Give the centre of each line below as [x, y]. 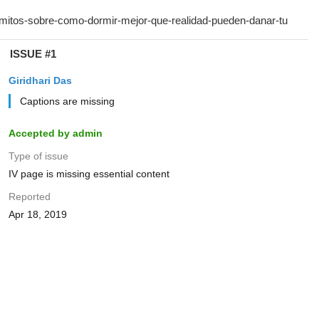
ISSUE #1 [33, 54]
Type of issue [38, 156]
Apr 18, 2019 [37, 214]
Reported [29, 197]
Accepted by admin [55, 133]
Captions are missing [67, 101]
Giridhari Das [40, 80]
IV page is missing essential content [89, 174]
